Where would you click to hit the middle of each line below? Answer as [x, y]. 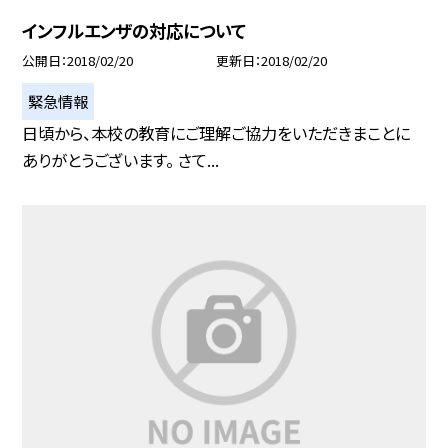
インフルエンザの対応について [134, 30]
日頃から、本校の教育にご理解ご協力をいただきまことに [216, 132]
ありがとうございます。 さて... [121, 159]
